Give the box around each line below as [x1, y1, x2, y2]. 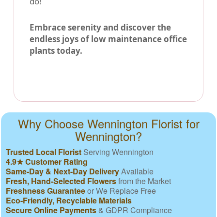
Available [119, 165, 154, 177]
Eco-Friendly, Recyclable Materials [6, 194, 132, 206]
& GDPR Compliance [96, 204, 172, 216]
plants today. [30, 45, 82, 56]
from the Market [116, 175, 171, 186]
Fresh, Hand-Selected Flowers [6, 175, 116, 186]
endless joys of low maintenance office [30, 33, 187, 45]
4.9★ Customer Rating [6, 155, 88, 167]
